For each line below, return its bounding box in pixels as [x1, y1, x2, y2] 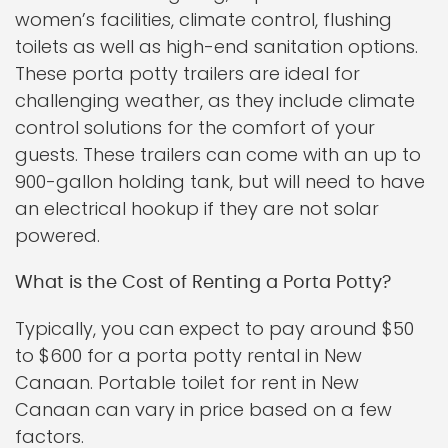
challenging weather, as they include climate [15, 88, 415, 113]
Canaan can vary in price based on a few [15, 397, 392, 422]
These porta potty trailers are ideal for [15, 61, 360, 86]
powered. [15, 223, 100, 248]
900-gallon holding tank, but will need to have [15, 169, 425, 194]
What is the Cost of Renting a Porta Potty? [15, 274, 391, 292]
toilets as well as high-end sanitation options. [15, 34, 418, 59]
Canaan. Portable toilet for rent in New [15, 370, 359, 395]
